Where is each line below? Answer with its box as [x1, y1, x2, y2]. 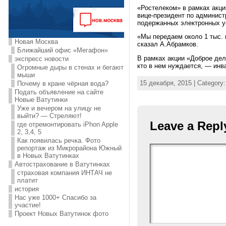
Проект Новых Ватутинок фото [14, 210, 108, 217]
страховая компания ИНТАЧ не [17, 169, 112, 177]
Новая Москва [14, 38, 58, 45]
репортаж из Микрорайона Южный [17, 144, 122, 152]
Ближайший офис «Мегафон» [17, 46, 108, 54]
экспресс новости [14, 55, 69, 63]
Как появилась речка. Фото [17, 137, 100, 144]
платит [17, 177, 38, 184]
